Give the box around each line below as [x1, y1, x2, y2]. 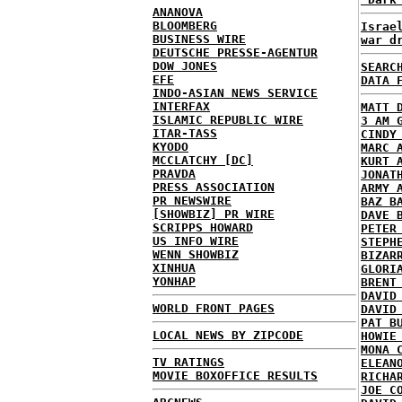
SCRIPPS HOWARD [153, 221, 253, 234]
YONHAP [153, 275, 196, 288]
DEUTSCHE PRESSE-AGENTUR [153, 46, 318, 59]
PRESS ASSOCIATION [153, 180, 275, 194]
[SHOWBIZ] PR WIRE [153, 207, 275, 221]
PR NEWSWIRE [153, 194, 232, 207]
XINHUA [153, 261, 196, 275]
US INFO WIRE [153, 234, 239, 248]
